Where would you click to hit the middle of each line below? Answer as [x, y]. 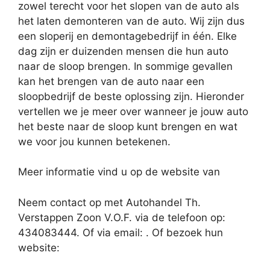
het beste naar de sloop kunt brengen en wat [128, 126]
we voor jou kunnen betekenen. [94, 141]
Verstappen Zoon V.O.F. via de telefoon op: [122, 217]
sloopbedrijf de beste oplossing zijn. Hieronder [131, 96]
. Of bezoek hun [184, 232]
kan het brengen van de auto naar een [111, 81]
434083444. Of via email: [82, 232]
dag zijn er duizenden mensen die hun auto [123, 51]
